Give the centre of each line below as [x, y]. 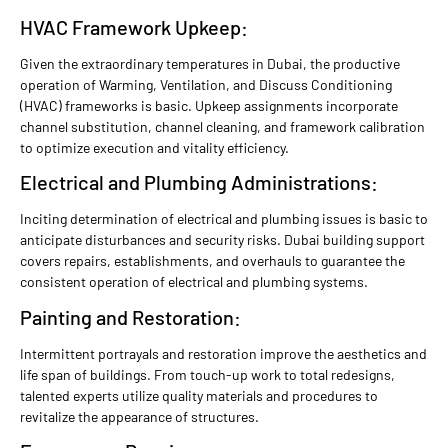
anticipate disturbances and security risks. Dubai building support [222, 240]
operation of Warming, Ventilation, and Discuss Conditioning [206, 84]
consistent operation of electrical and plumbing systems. [194, 282]
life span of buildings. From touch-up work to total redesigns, [207, 374]
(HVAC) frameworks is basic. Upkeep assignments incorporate [209, 105]
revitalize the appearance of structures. [139, 416]
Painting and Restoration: [130, 316]
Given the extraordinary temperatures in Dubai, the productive [210, 63]
